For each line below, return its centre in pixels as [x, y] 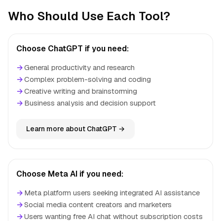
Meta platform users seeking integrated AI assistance [112, 193]
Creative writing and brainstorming [81, 91]
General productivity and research [79, 67]
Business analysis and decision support [90, 103]
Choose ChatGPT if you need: [73, 49]
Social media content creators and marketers [98, 204]
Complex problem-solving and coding [88, 79]
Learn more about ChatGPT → [75, 129]
